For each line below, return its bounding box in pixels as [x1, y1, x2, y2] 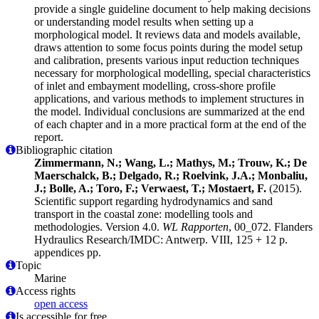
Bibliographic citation [16, 143, 113, 156]
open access [34, 297, 88, 310]
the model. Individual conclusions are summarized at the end [34, 105, 305, 117]
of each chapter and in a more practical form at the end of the [34, 117, 306, 130]
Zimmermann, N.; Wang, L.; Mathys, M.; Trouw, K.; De [34, 156, 307, 169]
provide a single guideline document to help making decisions [34, 2, 310, 15]
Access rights [16, 284, 75, 297]
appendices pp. [34, 246, 101, 258]
